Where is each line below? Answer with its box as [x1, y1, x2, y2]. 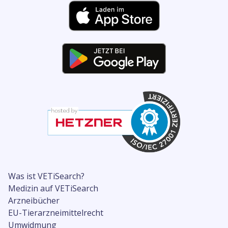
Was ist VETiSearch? [8, 170, 84, 182]
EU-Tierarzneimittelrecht [8, 207, 103, 218]
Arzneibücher [8, 195, 60, 206]
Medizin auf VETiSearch [8, 183, 98, 194]
